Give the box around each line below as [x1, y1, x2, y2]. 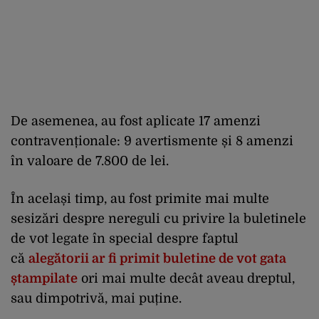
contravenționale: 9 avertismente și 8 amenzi [11, 133, 293, 148]
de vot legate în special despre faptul [11, 231, 239, 246]
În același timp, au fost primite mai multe [11, 191, 269, 206]
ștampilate [11, 271, 78, 286]
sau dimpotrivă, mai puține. [11, 291, 182, 305]
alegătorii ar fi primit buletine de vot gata [28, 251, 286, 266]
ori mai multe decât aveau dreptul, [78, 271, 295, 286]
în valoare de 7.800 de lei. [11, 153, 169, 168]
